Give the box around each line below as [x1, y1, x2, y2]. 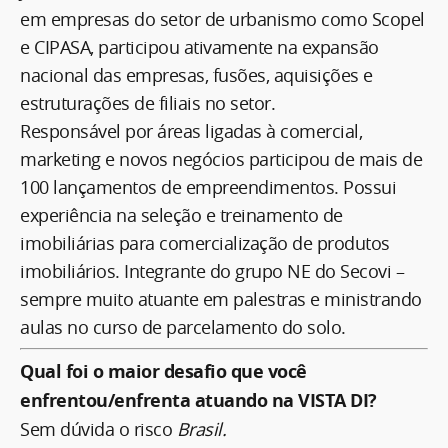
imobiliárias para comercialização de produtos [20, 230, 390, 255]
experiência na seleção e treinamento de [20, 202, 343, 227]
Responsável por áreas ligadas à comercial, [20, 118, 362, 143]
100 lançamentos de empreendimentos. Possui [20, 174, 396, 199]
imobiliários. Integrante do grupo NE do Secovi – [20, 258, 404, 283]
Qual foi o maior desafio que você [20, 358, 307, 384]
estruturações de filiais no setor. [20, 90, 275, 115]
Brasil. [176, 416, 226, 441]
